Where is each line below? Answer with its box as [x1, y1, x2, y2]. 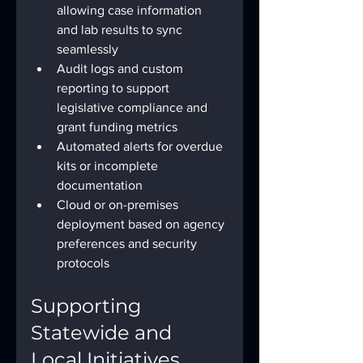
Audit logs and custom [57, 62, 186, 76]
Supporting [31, 294, 146, 318]
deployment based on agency [57, 217, 228, 232]
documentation [57, 178, 143, 193]
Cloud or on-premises [57, 198, 181, 212]
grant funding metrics [57, 120, 177, 135]
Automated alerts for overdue [57, 139, 226, 154]
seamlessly [57, 42, 118, 57]
